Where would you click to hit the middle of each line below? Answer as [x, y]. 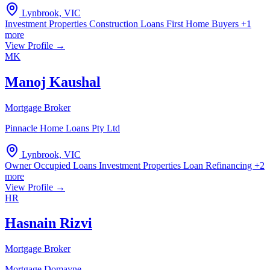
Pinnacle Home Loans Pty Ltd [62, 128]
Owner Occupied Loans [52, 165]
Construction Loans [128, 24]
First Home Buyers [204, 24]
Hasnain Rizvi [49, 223]
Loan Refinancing [219, 165]
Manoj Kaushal [53, 82]
